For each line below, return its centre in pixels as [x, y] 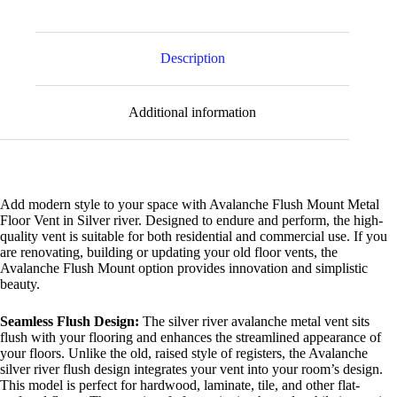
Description [192, 58]
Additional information [193, 113]
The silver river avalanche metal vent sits [256, 321]
